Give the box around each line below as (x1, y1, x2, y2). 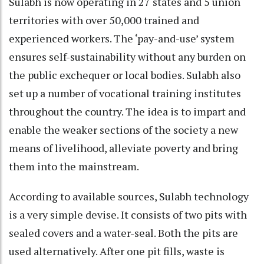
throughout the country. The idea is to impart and (9, 104, 246, 118)
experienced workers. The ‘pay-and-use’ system (9, 31, 235, 45)
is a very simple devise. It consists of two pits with (9, 207, 247, 222)
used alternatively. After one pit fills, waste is (9, 243, 225, 258)
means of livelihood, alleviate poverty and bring (9, 140, 238, 155)
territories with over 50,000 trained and (9, 12, 199, 27)
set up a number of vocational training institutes (9, 85, 241, 100)
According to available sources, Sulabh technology (9, 189, 249, 203)
